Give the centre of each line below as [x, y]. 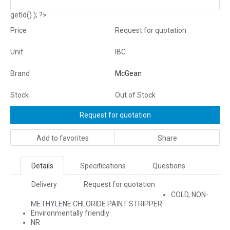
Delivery [44, 184]
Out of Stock [135, 95]
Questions [169, 166]
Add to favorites [63, 138]
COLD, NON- [190, 195]
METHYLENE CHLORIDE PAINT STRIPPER [97, 204]
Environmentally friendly [70, 213]
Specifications [103, 166]
